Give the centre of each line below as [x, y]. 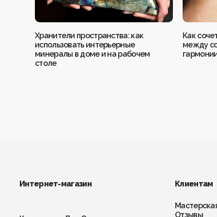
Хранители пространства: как [89, 35]
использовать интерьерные [85, 45]
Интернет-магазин [55, 184]
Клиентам [194, 184]
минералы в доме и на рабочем [93, 54]
